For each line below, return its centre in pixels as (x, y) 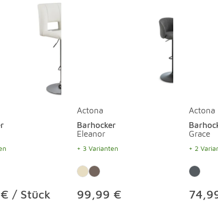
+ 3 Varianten (98, 148)
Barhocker (96, 125)
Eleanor (91, 134)
